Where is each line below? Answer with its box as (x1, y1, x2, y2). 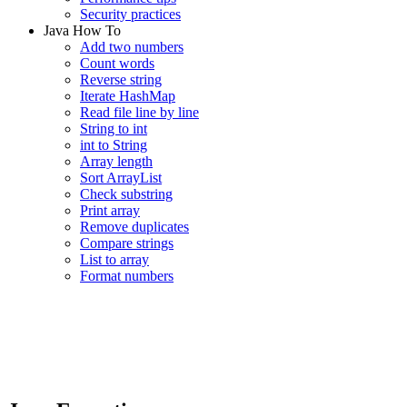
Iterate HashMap (80, 88, 175, 104)
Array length (80, 154, 153, 169)
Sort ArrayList (80, 170, 162, 185)
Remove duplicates (80, 219, 189, 234)
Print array (80, 203, 140, 218)
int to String (80, 137, 147, 153)
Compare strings (80, 235, 174, 251)
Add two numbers (80, 39, 184, 55)
